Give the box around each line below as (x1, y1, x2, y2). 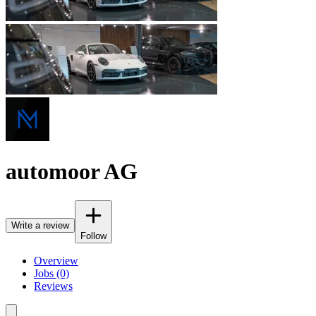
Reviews (34, 279, 73, 292)
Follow (80, 230, 107, 241)
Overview (34, 254, 78, 267)
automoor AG (6, 159, 138, 185)
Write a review (11, 219, 69, 231)
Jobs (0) (34, 267, 69, 279)
